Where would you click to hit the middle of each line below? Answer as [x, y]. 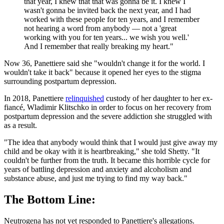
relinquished [85, 98]
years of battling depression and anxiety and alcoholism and [98, 169]
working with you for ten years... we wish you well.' [106, 37]
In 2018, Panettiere [35, 98]
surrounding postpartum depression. [60, 81]
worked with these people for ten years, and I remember [112, 19]
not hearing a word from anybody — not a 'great [100, 28]
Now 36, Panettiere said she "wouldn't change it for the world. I [104, 63]
